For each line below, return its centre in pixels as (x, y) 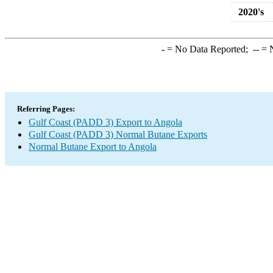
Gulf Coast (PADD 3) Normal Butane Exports (118, 134)
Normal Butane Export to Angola (93, 147)
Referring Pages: (46, 109)
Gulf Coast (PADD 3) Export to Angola (105, 122)
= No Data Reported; (208, 49)
